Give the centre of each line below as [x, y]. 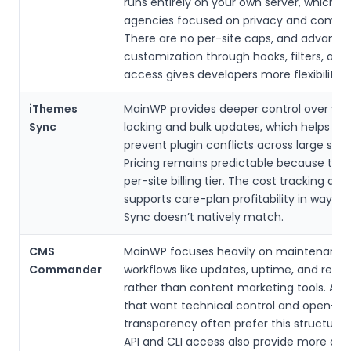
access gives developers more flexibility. [233, 74]
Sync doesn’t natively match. [204, 217]
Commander [65, 269]
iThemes [53, 109]
